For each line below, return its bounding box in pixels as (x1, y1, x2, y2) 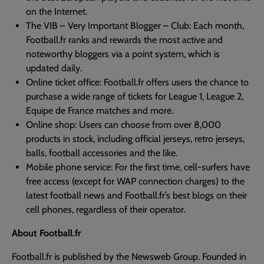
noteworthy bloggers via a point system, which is (26, 48, 220, 60)
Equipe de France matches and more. (26, 105, 176, 116)
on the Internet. (26, 6, 87, 17)
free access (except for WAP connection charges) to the (26, 176, 245, 187)
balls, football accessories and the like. (26, 147, 177, 159)
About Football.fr (12, 227, 81, 239)
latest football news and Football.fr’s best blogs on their (26, 190, 247, 201)
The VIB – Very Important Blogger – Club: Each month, (26, 20, 244, 31)
